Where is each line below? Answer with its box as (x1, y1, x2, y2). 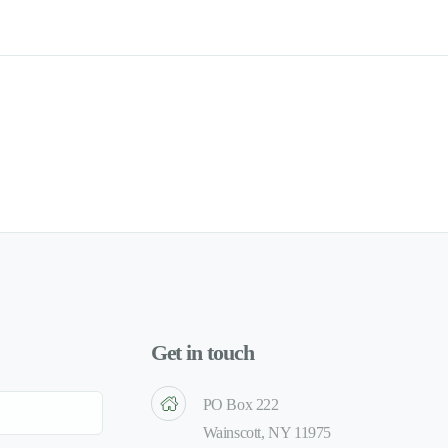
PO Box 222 (202, 395, 279, 413)
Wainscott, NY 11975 (202, 423, 332, 441)
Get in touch (150, 341, 254, 365)
